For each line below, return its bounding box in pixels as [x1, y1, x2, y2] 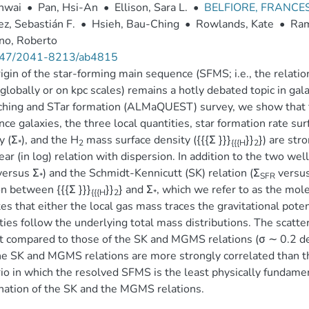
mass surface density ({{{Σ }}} [83, 132, 231, 148]
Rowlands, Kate [195, 17, 274, 32]
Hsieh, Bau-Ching [91, 17, 179, 32]
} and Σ [118, 182, 153, 197]
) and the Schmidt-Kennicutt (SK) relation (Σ [42, 166, 260, 181]
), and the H [21, 132, 79, 148]
